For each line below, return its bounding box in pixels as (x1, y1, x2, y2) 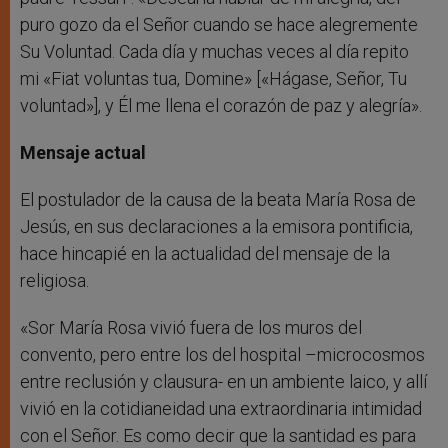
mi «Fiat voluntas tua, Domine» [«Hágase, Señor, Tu (20, 68, 407, 90)
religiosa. (20, 270, 89, 292)
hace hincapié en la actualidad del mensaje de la (20, 243, 390, 265)
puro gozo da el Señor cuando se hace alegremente (20, 14, 418, 36)
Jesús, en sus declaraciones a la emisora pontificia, (20, 216, 413, 238)
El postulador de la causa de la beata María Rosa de (20, 189, 416, 211)
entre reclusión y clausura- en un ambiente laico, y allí (20, 371, 427, 393)
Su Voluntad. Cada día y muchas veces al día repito (20, 41, 409, 63)
